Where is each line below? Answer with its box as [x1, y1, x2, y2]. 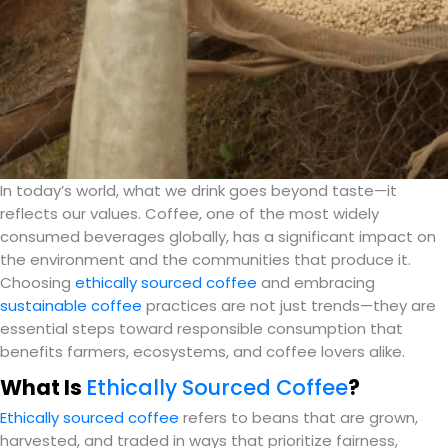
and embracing [257, 271, 375, 293]
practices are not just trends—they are [142, 294, 436, 316]
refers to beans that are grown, [179, 406, 418, 428]
